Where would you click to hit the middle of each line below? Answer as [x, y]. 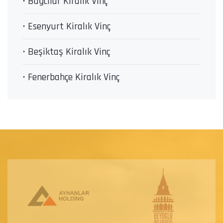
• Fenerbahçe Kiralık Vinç [71, 77]
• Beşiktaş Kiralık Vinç [66, 52]
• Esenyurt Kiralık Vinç [66, 27]
